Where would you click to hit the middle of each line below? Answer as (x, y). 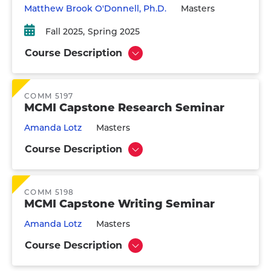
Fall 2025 (64, 31)
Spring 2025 (114, 31)
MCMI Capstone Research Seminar (124, 108)
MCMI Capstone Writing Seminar (119, 204)
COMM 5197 (49, 96)
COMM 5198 (49, 192)
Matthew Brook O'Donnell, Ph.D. (95, 8)
